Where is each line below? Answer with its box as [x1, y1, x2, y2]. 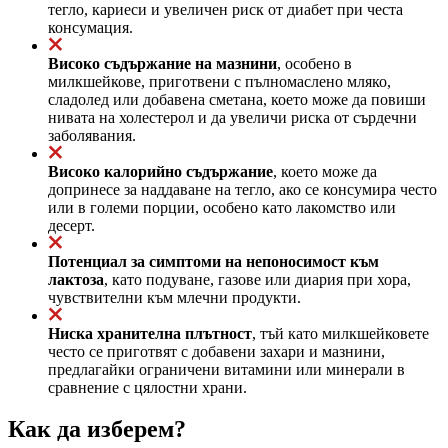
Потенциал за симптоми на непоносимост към [48, 252, 379, 270]
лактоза [48, 270, 104, 288]
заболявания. [48, 126, 136, 144]
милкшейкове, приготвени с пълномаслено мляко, [48, 72, 391, 90]
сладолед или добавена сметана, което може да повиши [48, 90, 426, 108]
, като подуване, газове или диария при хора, [104, 270, 411, 288]
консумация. [48, 18, 133, 36]
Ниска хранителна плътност [48, 324, 252, 342]
